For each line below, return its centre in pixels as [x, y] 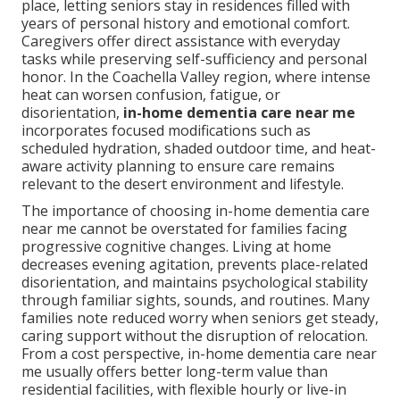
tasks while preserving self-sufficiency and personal [194, 59]
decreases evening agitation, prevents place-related [195, 265]
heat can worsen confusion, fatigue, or [151, 95]
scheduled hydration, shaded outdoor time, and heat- [199, 149]
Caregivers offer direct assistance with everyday [181, 42]
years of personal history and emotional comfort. [186, 24]
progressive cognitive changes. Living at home [176, 247]
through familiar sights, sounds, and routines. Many [196, 300]
